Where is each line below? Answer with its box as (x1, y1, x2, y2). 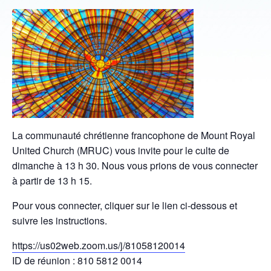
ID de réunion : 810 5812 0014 (12, 253, 142, 267)
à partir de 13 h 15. (12, 174, 92, 188)
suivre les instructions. (12, 214, 107, 227)
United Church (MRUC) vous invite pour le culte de (12, 143, 229, 157)
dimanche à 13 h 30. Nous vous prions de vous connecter (12, 158, 258, 172)
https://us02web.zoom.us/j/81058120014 (12, 238, 185, 252)
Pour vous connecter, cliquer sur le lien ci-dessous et (12, 198, 237, 212)
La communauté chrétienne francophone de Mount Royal (12, 128, 255, 142)
